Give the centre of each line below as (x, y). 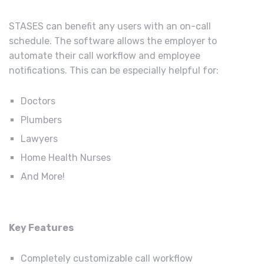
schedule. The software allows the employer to (113, 41)
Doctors (38, 101)
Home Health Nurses (66, 157)
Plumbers (41, 120)
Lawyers (40, 138)
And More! (44, 176)
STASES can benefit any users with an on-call (110, 26)
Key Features (41, 227)
